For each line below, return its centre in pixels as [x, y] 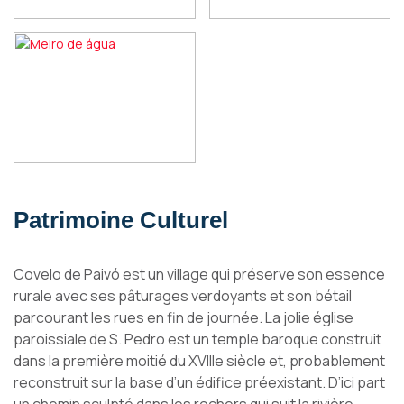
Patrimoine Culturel [121, 220]
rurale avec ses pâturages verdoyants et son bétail [183, 296]
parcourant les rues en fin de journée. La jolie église [184, 317]
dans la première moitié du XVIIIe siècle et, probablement [199, 361]
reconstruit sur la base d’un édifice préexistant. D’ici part [199, 382]
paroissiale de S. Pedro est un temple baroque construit [197, 339]
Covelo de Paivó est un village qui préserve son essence [199, 274]
